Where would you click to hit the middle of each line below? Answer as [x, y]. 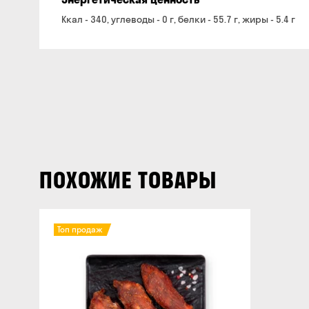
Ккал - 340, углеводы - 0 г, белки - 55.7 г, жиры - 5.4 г [178, 19]
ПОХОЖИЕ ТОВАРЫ [128, 180]
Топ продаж [80, 229]
